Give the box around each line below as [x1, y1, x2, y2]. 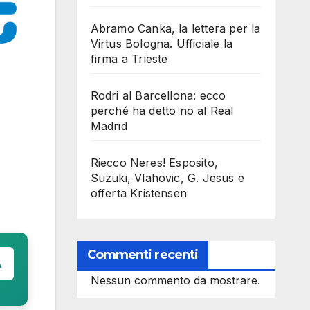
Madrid [90, 119, 127, 133]
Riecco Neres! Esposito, [90, 156, 219, 170]
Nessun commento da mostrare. [90, 273, 260, 287]
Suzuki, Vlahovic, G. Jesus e [90, 171, 245, 185]
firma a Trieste [90, 52, 168, 66]
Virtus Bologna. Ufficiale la [90, 37, 233, 51]
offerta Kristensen [90, 186, 188, 200]
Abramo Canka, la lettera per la [90, 21, 261, 35]
